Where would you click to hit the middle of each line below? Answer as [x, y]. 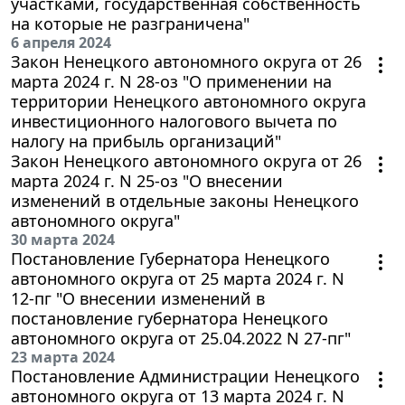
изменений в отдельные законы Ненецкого [185, 200]
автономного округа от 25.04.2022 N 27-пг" [181, 338]
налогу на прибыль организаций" [146, 141]
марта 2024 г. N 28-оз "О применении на [171, 81]
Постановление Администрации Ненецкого [185, 376]
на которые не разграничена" [130, 23]
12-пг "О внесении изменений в [138, 298]
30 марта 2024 [63, 239]
